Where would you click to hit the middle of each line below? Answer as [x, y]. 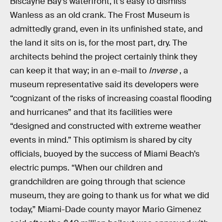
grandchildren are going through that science [98, 182]
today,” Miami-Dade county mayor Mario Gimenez [106, 210]
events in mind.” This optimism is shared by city [101, 140]
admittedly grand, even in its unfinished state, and [106, 29]
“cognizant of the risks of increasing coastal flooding [111, 99]
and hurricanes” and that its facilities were [91, 112]
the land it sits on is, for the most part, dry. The [99, 43]
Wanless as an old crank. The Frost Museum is [100, 15]
